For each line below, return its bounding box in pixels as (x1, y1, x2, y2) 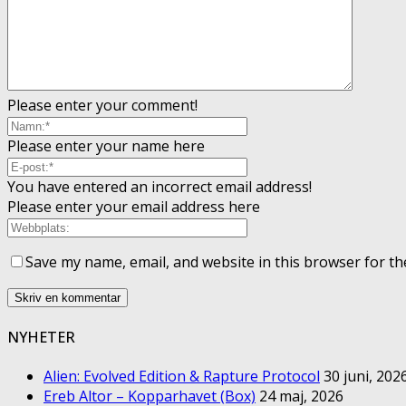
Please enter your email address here (7, 197, 260, 217)
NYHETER (7, 326, 75, 347)
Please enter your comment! (7, 95, 198, 116)
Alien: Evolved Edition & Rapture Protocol (43, 365, 320, 386)
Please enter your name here (7, 136, 205, 157)
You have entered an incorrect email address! (7, 177, 312, 198)
